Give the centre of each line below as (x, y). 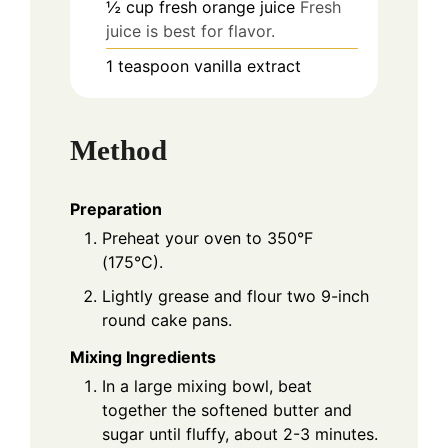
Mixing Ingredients (143, 356)
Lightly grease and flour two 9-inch (235, 295)
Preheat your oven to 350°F (207, 237)
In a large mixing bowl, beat (207, 385)
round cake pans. (167, 319)
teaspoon (153, 65)
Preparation (116, 208)
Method (118, 150)
